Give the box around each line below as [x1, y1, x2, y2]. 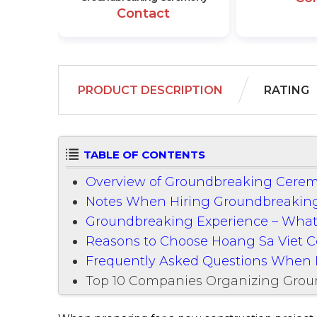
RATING [264, 83, 309, 97]
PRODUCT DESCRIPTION [78, 83, 223, 97]
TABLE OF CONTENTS [83, 147, 205, 161]
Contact [117, 5, 171, 21]
